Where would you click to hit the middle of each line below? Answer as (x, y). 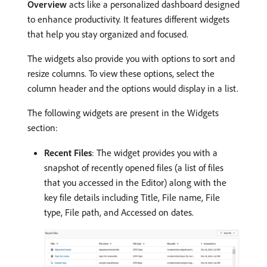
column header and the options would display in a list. (133, 88)
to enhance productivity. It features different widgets (128, 19)
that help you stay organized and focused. (108, 34)
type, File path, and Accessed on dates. (119, 212)
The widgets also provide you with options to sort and (131, 58)
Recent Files (68, 152)
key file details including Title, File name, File (132, 197)
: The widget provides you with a (155, 152)
